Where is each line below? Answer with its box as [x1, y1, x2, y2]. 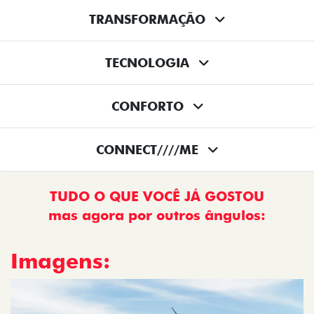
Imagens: [11, 248, 110, 274]
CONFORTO [111, 99, 188, 114]
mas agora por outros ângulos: [48, 207, 266, 224]
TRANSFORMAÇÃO [89, 12, 210, 27]
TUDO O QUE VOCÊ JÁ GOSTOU [50, 189, 264, 205]
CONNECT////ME [96, 142, 203, 158]
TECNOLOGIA [105, 55, 193, 71]
